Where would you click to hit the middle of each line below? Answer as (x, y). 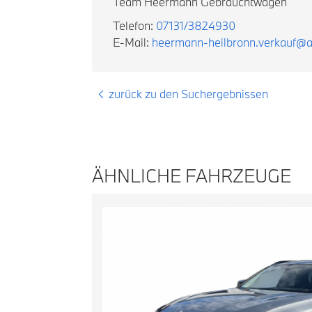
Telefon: (134, 25)
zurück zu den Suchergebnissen (188, 94)
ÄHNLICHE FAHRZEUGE (192, 175)
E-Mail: (132, 42)
